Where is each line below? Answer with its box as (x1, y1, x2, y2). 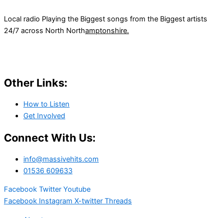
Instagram (39, 197, 73, 206)
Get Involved (23, 111, 65, 121)
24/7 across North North (4, 26, 85, 36)
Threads (105, 197, 132, 206)
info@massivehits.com (23, 154, 99, 163)
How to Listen (23, 100, 70, 109)
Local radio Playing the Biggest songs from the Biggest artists (4, 15, 207, 24)
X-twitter (74, 197, 103, 206)
